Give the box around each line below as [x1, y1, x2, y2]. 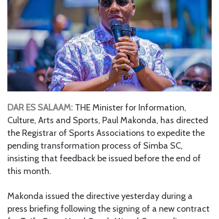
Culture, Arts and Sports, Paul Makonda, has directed [7, 114, 208, 126]
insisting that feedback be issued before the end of [7, 153, 201, 164]
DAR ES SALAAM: [7, 102, 73, 113]
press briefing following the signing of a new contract [7, 203, 210, 214]
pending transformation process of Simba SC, [7, 140, 183, 151]
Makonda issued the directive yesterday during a [7, 190, 193, 201]
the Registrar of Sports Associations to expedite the [7, 127, 205, 138]
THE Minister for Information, [75, 102, 186, 113]
